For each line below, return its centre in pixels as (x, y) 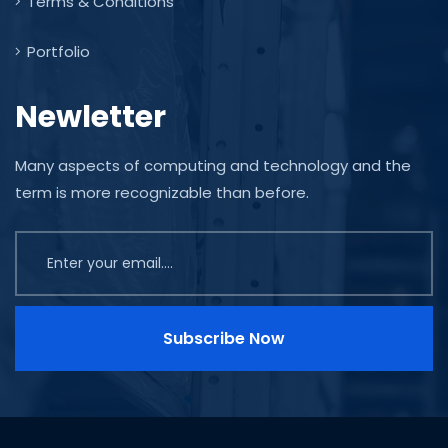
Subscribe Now (224, 338)
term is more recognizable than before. (162, 192)
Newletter (90, 117)
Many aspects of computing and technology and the (213, 165)
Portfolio (58, 51)
